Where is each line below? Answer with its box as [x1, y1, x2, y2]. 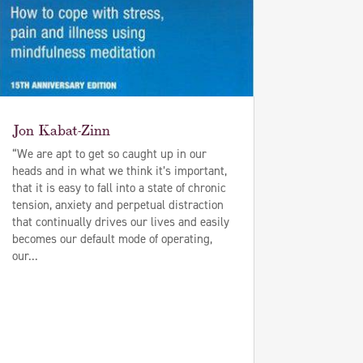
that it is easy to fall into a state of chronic [11, 179, 226, 196]
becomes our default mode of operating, [11, 230, 212, 247]
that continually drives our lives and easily [11, 213, 229, 230]
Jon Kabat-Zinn [11, 117, 110, 139]
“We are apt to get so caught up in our [11, 145, 207, 162]
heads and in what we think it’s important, [11, 162, 227, 179]
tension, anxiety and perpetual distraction [11, 196, 224, 213]
